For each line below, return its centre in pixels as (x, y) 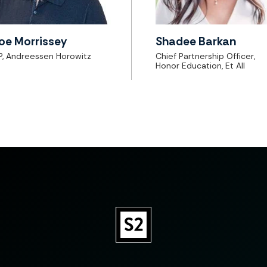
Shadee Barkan (196, 42)
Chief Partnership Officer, (206, 56)
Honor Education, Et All (201, 65)
